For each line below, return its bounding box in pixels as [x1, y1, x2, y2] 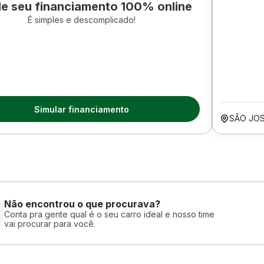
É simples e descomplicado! [27, 15, 136, 25]
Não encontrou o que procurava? [4, 197, 160, 210]
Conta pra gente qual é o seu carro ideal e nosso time [4, 209, 214, 219]
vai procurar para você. [4, 218, 95, 229]
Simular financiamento [34, 104, 129, 114]
